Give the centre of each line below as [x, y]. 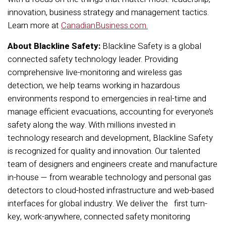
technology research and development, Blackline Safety [110, 138]
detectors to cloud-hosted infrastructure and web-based [111, 190]
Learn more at [34, 25]
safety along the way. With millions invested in [92, 125]
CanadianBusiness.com [104, 25]
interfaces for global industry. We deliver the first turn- [107, 204]
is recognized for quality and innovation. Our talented [104, 151]
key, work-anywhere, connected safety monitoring [99, 217]
